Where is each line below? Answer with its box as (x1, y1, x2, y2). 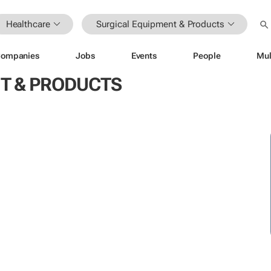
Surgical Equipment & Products (96, 18, 224, 30)
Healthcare (5, 18, 50, 30)
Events (131, 50, 157, 60)
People (193, 50, 221, 60)
